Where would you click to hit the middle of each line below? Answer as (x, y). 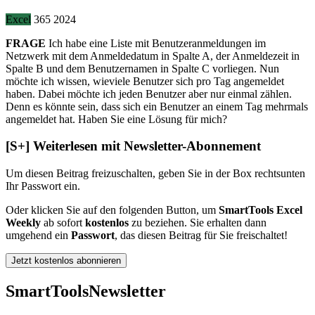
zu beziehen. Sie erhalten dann (198, 223)
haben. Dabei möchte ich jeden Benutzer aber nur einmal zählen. (149, 94)
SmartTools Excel (261, 210)
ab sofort (63, 223)
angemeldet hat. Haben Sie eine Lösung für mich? (116, 119)
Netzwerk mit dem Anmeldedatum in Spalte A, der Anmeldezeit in (153, 56)
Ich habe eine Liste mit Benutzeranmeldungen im (156, 43)
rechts (268, 174)
